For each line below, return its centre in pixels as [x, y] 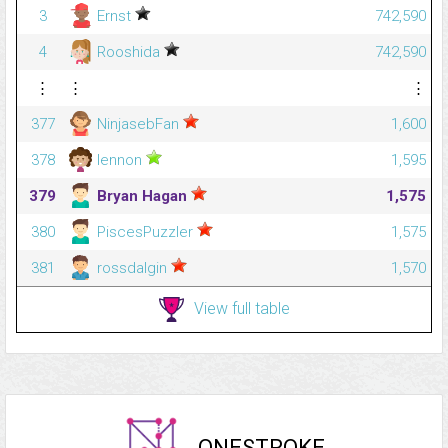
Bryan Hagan [142, 195]
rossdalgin [132, 267]
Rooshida [128, 51]
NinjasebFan [138, 123]
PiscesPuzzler [145, 231]
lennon [119, 159]
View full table [241, 308]
